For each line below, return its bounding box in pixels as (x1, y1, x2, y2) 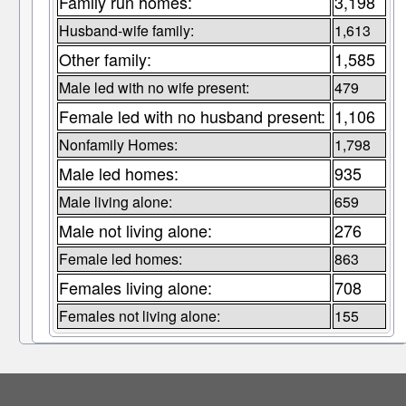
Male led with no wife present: (58, 77, 249, 99)
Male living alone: (58, 191, 172, 213)
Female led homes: (58, 248, 182, 270)
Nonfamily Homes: (58, 134, 178, 156)
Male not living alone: (58, 218, 212, 243)
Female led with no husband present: (58, 104, 325, 129)
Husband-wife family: (58, 20, 194, 42)
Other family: (58, 47, 151, 72)
